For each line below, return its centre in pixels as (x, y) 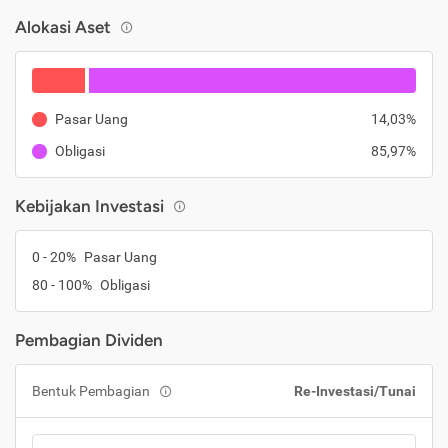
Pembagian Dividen (89, 340)
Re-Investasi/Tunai (355, 391)
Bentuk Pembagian (91, 391)
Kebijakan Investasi (89, 206)
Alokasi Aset (63, 27)
